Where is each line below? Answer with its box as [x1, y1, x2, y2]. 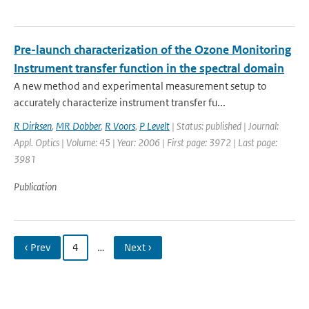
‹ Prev [24, 241, 50, 254]
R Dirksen [14, 119, 52, 132]
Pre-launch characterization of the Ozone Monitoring [14, 42, 291, 57]
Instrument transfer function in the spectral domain [14, 61, 284, 76]
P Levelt [139, 119, 170, 132]
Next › [124, 241, 152, 254]
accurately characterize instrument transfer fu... [14, 96, 226, 109]
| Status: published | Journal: [170, 119, 279, 132]
